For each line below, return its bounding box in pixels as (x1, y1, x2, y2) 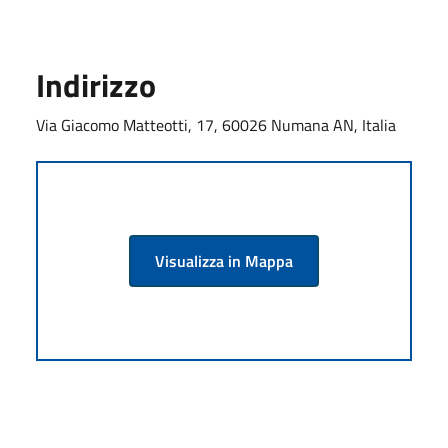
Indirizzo (36, 60, 156, 109)
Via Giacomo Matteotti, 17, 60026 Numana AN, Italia (36, 112, 396, 137)
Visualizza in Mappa (155, 248, 293, 273)
